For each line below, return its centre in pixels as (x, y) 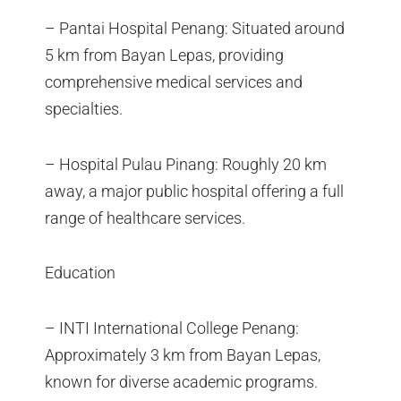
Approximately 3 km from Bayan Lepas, (183, 354)
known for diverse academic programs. (181, 381)
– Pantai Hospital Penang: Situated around (195, 29)
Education (80, 273)
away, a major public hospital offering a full (194, 191)
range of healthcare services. (145, 218)
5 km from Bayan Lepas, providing (164, 55)
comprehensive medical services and (174, 82)
